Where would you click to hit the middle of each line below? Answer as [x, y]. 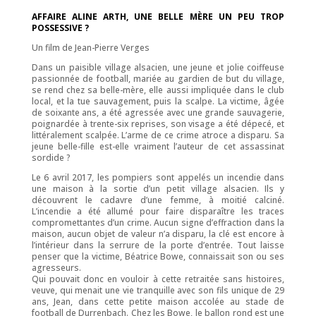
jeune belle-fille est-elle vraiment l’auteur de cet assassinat [158, 146]
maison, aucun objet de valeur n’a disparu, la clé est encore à [158, 233]
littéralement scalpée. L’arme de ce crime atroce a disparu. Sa [158, 135]
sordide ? [51, 157]
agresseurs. [56, 267]
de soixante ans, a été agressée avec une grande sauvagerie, [158, 112]
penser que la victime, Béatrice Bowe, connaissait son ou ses [158, 256]
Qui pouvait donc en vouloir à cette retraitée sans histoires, [158, 279]
